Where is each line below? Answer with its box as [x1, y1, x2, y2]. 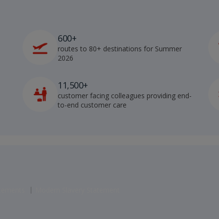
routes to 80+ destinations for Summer [58, 44, 182, 53]
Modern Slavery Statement [35, 185, 120, 195]
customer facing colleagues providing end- [58, 90, 192, 100]
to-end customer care [58, 100, 127, 109]
